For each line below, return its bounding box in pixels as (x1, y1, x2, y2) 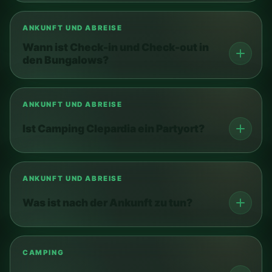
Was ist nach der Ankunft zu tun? (22, 196, 192, 209)
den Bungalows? (22, 53, 109, 66)
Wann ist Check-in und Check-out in (22, 40, 209, 53)
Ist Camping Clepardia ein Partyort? (22, 122, 205, 135)
